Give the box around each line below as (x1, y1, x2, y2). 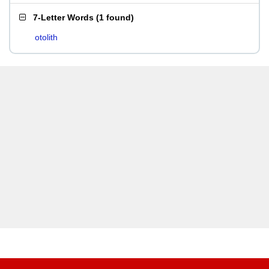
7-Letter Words (33, 13, 94, 22)
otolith (35, 32, 58, 42)
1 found (99, 13, 131, 22)
